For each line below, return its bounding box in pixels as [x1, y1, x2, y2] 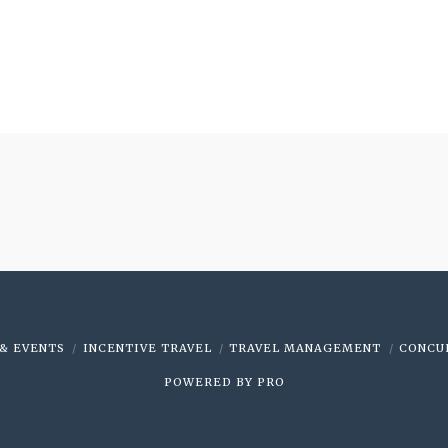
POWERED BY [163, 374, 257, 389]
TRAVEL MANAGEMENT [229, 340, 382, 355]
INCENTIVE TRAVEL [82, 340, 212, 355]
